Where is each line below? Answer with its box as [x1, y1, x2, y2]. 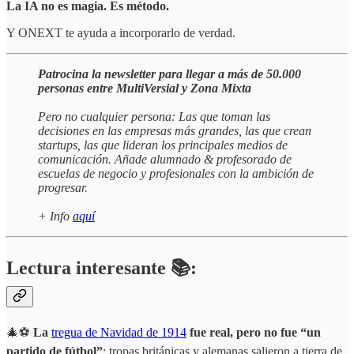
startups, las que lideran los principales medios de [38, 137, 288, 152]
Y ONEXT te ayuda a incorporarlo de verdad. [6, 25, 235, 40]
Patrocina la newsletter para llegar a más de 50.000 [38, 66, 301, 81]
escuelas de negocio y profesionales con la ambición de [38, 166, 314, 180]
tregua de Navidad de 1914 [51, 325, 186, 339]
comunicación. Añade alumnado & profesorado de [38, 152, 292, 166]
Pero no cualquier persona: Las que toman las [38, 109, 270, 123]
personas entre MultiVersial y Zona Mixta [38, 81, 251, 95]
